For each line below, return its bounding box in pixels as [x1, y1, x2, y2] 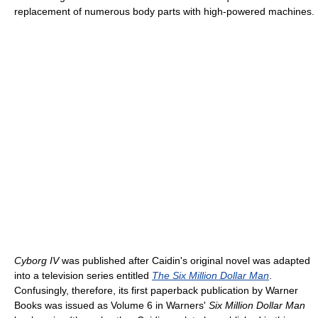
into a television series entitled [14, 270, 152, 281]
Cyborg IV [14, 255, 59, 266]
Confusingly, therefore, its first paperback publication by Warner [14, 285, 298, 296]
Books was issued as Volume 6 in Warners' [14, 300, 209, 311]
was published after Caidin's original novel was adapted [59, 255, 310, 266]
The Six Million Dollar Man [152, 270, 269, 281]
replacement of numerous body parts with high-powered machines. [14, 6, 314, 17]
